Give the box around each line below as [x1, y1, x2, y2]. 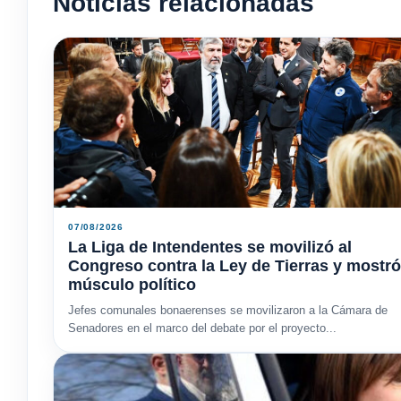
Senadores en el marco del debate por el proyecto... [68, 320, 337, 335]
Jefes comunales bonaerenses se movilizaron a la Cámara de [68, 303, 388, 317]
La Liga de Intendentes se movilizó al [68, 237, 352, 256]
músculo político [68, 275, 196, 294]
